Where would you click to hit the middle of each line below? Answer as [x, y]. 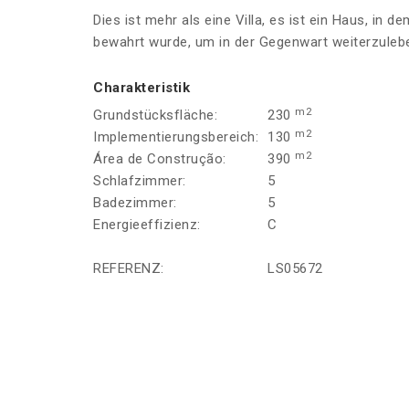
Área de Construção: [160, 159]
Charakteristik [142, 88]
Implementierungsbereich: [176, 137]
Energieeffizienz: [147, 225]
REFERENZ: [129, 269]
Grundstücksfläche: [155, 115]
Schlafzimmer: [140, 181]
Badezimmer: [135, 203]
